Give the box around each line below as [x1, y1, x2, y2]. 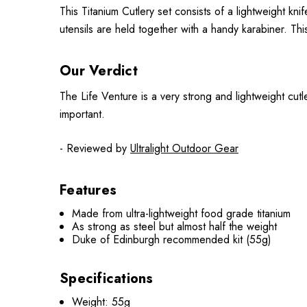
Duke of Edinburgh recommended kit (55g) [72, 231, 272, 247]
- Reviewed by [60, 140, 130, 156]
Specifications [60, 268, 153, 288]
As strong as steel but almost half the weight [72, 218, 278, 234]
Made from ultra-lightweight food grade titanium [72, 205, 291, 221]
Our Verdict [60, 60, 138, 81]
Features [60, 180, 116, 200]
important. [60, 106, 108, 122]
